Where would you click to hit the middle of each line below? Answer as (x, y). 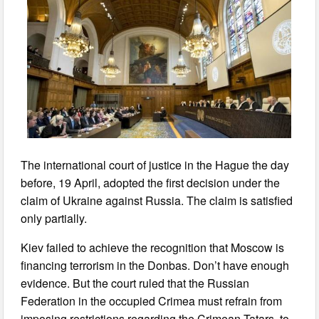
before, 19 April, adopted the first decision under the (151, 182)
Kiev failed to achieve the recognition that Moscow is (153, 247)
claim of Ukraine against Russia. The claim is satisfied (157, 200)
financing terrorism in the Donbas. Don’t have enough (155, 265)
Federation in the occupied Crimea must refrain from (152, 300)
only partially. (54, 218)
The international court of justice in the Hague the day (155, 164)
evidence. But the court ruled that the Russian (135, 283)
